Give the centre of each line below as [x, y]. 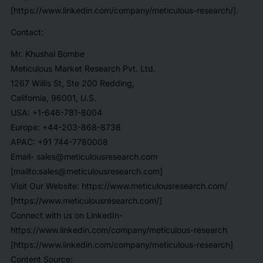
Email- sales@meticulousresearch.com [84, 156]
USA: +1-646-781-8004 [56, 112]
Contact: [27, 32]
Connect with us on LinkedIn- [66, 215]
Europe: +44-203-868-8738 [65, 127]
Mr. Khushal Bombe [47, 53]
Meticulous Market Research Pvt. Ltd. [83, 68]
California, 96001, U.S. [53, 97]
